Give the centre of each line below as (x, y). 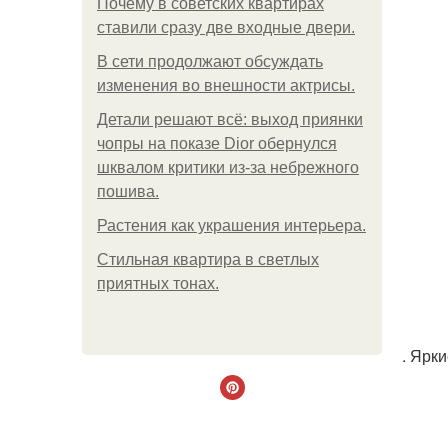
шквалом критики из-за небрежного (228, 167)
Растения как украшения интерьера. (231, 225)
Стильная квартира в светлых (208, 259)
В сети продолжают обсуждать (210, 61)
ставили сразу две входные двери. (226, 27)
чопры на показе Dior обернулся (217, 143)
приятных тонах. (158, 283)
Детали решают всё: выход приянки (230, 119)
